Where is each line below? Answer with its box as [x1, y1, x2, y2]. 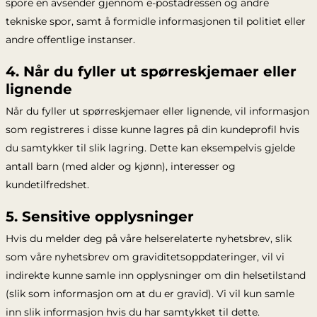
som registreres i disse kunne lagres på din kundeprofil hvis [5, 123, 299, 136]
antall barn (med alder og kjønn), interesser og [5, 160, 236, 173]
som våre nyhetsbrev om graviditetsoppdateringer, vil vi [5, 250, 284, 263]
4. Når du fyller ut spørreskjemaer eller [5, 63, 296, 80]
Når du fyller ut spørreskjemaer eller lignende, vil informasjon [5, 105, 309, 117]
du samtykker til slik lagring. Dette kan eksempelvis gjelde [5, 142, 295, 154]
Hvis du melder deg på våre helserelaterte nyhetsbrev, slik [5, 232, 292, 245]
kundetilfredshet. [5, 178, 89, 191]
